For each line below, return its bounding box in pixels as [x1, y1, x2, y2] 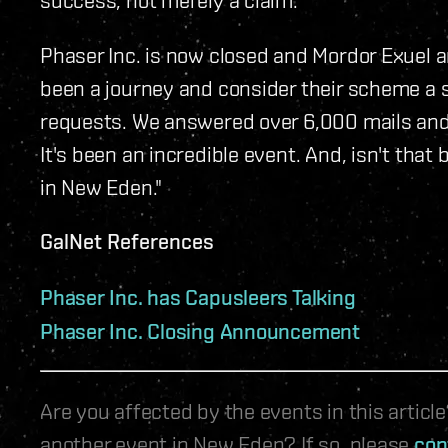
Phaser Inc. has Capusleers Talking [40, 283, 356, 310]
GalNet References [40, 227, 214, 254]
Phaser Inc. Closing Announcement [40, 317, 360, 344]
